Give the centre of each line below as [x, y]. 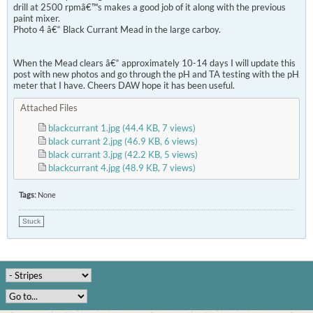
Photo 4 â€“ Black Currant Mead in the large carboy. [117, 29]
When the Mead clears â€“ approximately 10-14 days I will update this [154, 63]
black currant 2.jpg [85, 141]
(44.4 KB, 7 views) [159, 128]
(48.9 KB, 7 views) [159, 168]
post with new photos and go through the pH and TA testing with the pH [156, 74]
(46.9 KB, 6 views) [161, 141]
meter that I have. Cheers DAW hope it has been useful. [124, 85]
